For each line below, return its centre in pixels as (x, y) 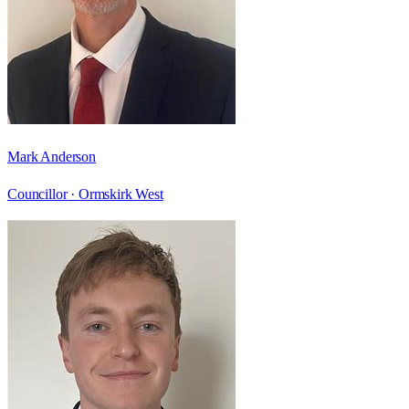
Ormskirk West (121, 194)
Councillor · (43, 194)
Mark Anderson (52, 156)
